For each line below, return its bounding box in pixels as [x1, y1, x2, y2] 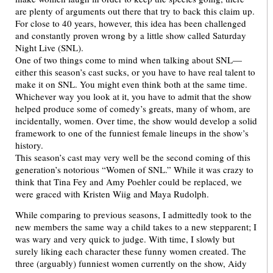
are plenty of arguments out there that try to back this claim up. [15, 5, 258, 17]
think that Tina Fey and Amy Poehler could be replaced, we [15, 175, 242, 188]
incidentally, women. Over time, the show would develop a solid [15, 115, 257, 127]
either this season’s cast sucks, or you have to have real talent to [15, 66, 255, 78]
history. [15, 139, 43, 151]
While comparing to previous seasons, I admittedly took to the [15, 208, 252, 221]
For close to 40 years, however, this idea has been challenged [15, 17, 246, 29]
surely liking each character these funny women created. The [15, 245, 246, 258]
